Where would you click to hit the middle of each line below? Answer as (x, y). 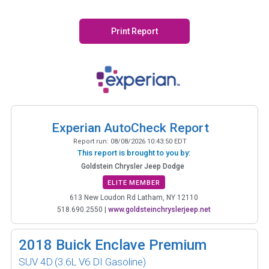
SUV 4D (36, 261)
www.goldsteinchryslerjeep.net (159, 209)
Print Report (134, 31)
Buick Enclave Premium (131, 245)
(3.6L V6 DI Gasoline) (100, 261)
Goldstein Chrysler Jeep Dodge (133, 166)
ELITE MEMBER (134, 183)
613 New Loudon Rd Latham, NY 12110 (134, 197)
